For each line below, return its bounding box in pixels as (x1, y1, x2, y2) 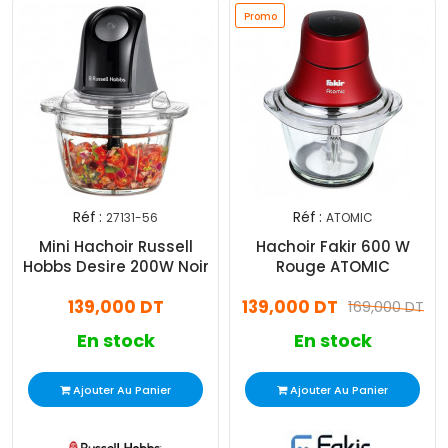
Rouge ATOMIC (275, 256, 390, 278)
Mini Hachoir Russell (38, 236, 193, 258)
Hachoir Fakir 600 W (255, 236, 410, 258)
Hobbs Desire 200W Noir (22, 256, 209, 278)
